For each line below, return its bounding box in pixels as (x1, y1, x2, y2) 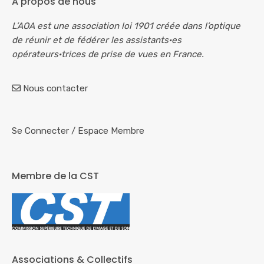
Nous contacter (23, 83, 88, 94)
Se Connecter (12, 126, 69, 137)
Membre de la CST (12, 169, 99, 183)
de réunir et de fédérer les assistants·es (12, 35, 181, 46)
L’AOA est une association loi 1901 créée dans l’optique (12, 21, 240, 32)
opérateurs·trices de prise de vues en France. (12, 49, 204, 60)
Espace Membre (78, 126, 144, 137)
